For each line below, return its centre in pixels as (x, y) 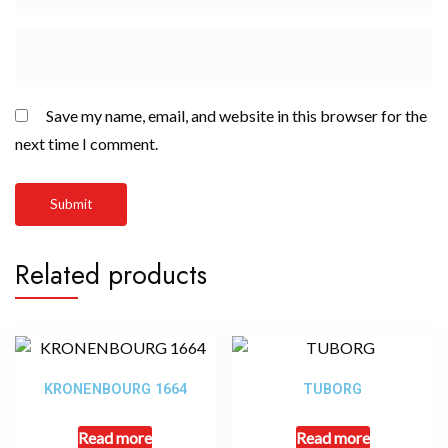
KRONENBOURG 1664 (115, 389)
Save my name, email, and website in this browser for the (236, 115)
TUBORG (333, 389)
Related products (111, 274)
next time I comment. (86, 143)
